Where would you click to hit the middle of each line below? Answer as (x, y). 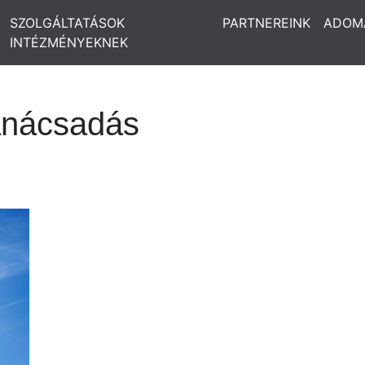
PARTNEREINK (266, 23)
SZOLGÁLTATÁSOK (67, 23)
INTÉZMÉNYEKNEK (68, 42)
